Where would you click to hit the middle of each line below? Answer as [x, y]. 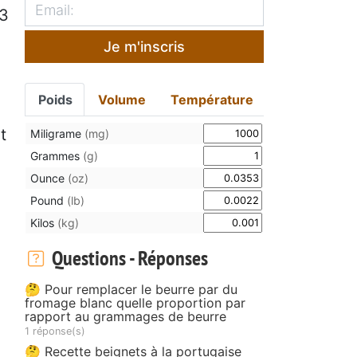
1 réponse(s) [55, 331]
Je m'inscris [144, 46]
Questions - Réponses [127, 257]
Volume [122, 99]
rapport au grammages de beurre [126, 316]
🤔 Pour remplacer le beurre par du [131, 289]
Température [212, 99]
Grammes [57, 155]
